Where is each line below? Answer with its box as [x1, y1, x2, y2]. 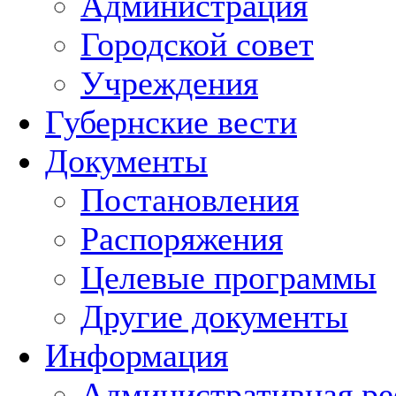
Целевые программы [80, 259, 377, 296]
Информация [45, 337, 228, 374]
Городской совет [80, 26, 314, 63]
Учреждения [80, 65, 258, 102]
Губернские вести [45, 103, 297, 141]
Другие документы [80, 298, 348, 335]
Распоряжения [80, 220, 283, 257]
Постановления [80, 181, 299, 218]
